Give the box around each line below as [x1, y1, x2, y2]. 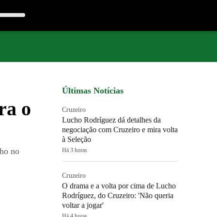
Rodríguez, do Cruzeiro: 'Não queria [62, 191, 173, 200]
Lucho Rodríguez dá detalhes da [62, 116, 161, 124]
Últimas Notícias [62, 86, 124, 95]
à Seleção [62, 135, 91, 143]
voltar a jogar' [62, 201, 104, 209]
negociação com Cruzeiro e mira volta [62, 125, 178, 134]
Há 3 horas [62, 147, 87, 154]
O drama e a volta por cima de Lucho [62, 182, 176, 190]
